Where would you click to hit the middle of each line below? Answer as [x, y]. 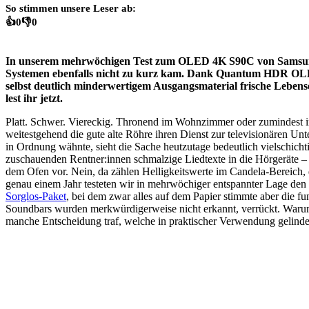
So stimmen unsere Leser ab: [71, 8]
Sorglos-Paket [36, 196]
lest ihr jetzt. [34, 98]
